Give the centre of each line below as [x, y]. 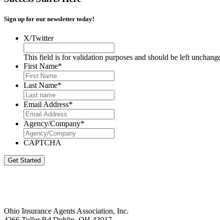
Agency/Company [52, 123]
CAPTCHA [42, 142]
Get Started [24, 160]
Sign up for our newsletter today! [49, 19]
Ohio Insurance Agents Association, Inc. [66, 211]
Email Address [46, 104]
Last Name [41, 85]
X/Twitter [39, 38]
